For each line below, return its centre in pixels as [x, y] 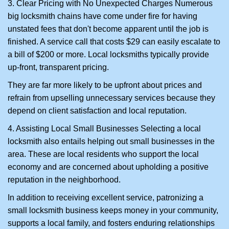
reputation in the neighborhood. [64, 180]
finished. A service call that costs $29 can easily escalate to [114, 42]
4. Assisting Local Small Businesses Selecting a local [104, 129]
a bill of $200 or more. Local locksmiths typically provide [108, 54]
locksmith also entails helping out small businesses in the [111, 141]
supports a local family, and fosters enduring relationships [111, 223]
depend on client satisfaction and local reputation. [97, 111]
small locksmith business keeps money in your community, [113, 210]
